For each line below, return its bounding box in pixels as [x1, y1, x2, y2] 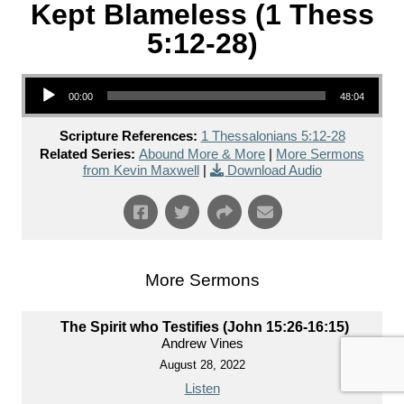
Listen [184, 381, 220, 397]
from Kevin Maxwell [82, 162, 199, 179]
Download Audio [226, 162, 322, 179]
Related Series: [40, 146, 135, 162]
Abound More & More [139, 146, 265, 162]
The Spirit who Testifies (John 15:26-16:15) [60, 319, 349, 335]
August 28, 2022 [159, 358, 245, 372]
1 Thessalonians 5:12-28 [200, 128, 345, 144]
